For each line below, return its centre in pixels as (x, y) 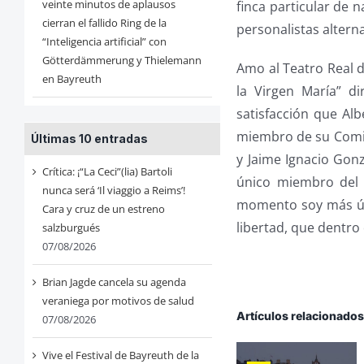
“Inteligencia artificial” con (104, 42)
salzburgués (71, 228)
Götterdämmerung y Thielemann (121, 61)
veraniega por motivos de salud (118, 301)
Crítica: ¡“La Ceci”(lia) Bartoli (107, 172)
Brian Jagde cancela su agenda (114, 282)
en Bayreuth (71, 79)
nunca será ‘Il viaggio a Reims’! (113, 191)
